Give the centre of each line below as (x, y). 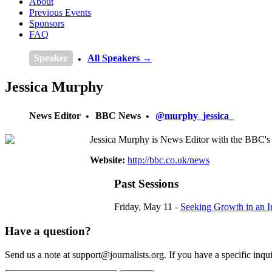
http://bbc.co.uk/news (168, 160)
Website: (109, 160)
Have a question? (48, 231)
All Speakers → (120, 58)
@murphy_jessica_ (195, 115)
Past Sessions (146, 183)
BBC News (118, 115)
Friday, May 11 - (147, 207)
